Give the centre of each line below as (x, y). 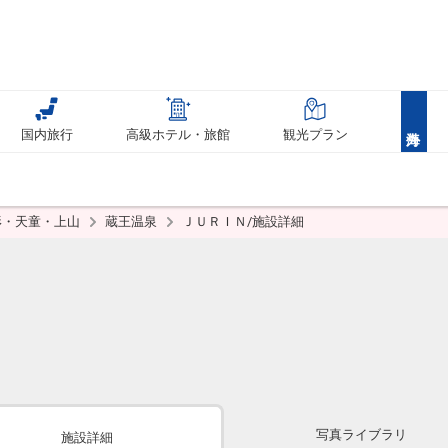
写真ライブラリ (361, 434)
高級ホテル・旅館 (178, 134)
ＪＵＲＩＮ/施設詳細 (243, 221)
